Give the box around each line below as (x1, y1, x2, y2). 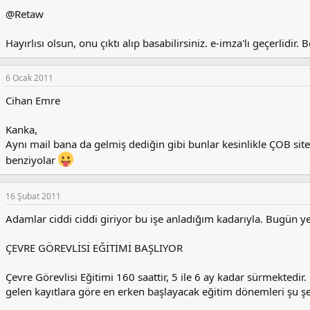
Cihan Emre (6, 93, 60, 108)
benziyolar (6, 153, 58, 167)
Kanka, (6, 122, 37, 137)
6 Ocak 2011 (6, 72, 53, 84)
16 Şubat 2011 (6, 190, 61, 203)
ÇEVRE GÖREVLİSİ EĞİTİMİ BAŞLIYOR (6, 241, 183, 255)
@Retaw (6, 7, 44, 21)
